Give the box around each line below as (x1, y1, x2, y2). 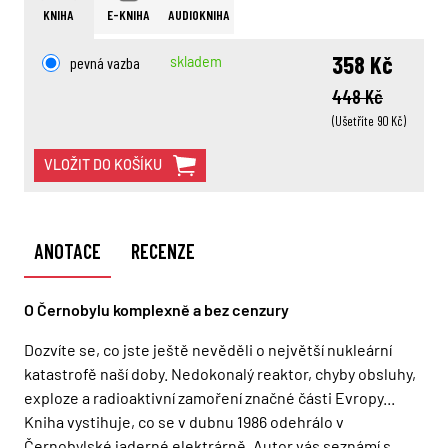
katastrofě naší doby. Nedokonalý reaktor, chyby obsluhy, (24, 364, 416, 384)
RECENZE (131, 239, 195, 264)
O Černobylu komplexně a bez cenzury (24, 300, 289, 320)
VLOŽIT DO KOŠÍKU (44, 155, 165, 173)
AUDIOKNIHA (168, 6, 230, 24)
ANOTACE (34, 239, 101, 264)
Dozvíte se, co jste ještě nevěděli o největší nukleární (24, 340, 392, 360)
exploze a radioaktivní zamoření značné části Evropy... (24, 388, 395, 408)
